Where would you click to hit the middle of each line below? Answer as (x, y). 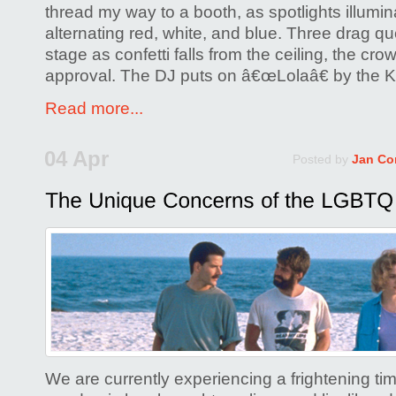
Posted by (322, 159)
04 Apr (76, 158)
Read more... (94, 109)
